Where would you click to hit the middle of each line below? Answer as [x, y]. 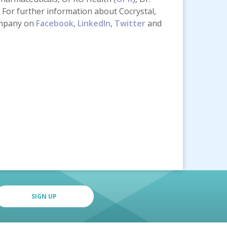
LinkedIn [94, 23]
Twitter [130, 23]
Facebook [55, 23]
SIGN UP [44, 196]
